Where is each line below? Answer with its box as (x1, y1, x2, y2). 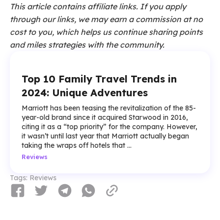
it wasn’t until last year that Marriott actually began (22, 132, 189, 141)
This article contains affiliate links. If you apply (10, 1, 186, 12)
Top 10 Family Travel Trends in (22, 73, 177, 85)
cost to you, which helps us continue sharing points (10, 27, 203, 37)
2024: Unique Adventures (22, 86, 148, 99)
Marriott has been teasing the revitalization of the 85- (22, 104, 196, 113)
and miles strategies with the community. (10, 40, 165, 50)
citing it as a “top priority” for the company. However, (22, 122, 197, 132)
